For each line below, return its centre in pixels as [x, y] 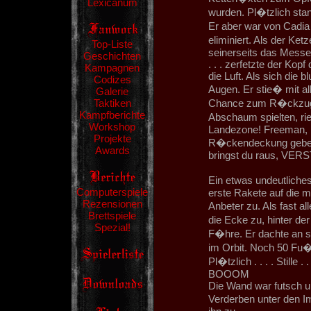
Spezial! [112, 227]
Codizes [112, 79]
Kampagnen [112, 68]
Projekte [112, 138]
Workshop [112, 127]
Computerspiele [112, 192]
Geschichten [112, 56]
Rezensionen [112, 204]
